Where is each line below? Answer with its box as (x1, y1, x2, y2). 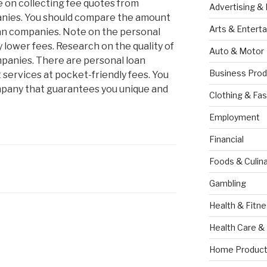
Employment (209, 112, 260, 123)
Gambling (209, 178, 246, 189)
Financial (209, 134, 244, 145)
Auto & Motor (209, 46, 264, 57)
